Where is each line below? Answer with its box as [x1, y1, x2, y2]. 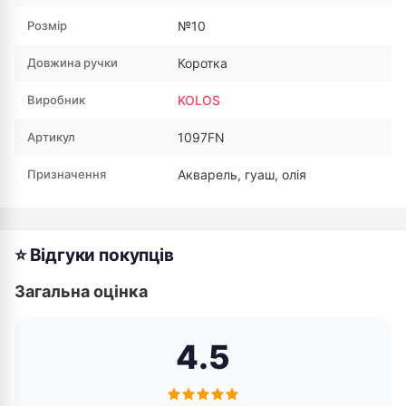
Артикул [27, 130, 75, 144]
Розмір [27, 18, 67, 33]
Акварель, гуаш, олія [178, 167, 306, 182]
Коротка [178, 55, 227, 71]
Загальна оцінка [14, 282, 148, 301]
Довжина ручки [27, 55, 118, 70]
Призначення [27, 167, 106, 181]
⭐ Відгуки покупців [14, 245, 174, 266]
